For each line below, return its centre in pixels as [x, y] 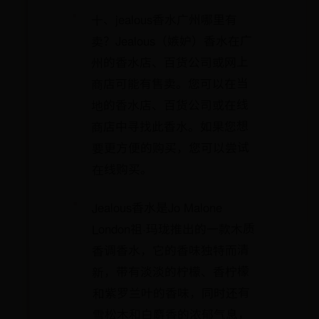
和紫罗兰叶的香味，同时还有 [171, 293]
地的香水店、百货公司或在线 [170, 105]
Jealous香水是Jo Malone [157, 207]
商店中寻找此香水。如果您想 [170, 126]
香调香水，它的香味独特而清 [171, 250]
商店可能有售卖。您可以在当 [169, 83]
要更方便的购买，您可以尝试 [170, 147]
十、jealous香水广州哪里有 [164, 19]
